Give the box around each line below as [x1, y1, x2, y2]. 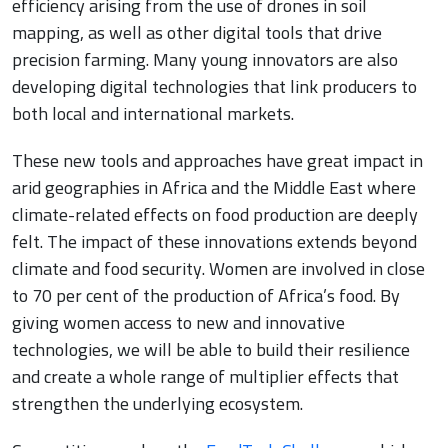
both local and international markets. [12, 97, 294, 131]
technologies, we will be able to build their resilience [12, 333, 410, 367]
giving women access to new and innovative [12, 306, 345, 340]
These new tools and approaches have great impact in [12, 144, 423, 178]
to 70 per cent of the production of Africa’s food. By [12, 279, 400, 313]
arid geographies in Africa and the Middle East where [12, 171, 416, 205]
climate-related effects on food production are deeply [12, 198, 418, 232]
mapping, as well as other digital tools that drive [12, 16, 382, 50]
